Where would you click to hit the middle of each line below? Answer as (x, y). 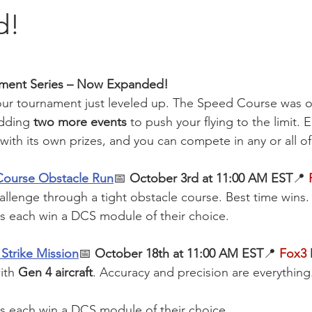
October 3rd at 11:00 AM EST (211, 179)
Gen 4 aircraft (55, 273)
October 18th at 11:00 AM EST (179, 254)
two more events (80, 122)
